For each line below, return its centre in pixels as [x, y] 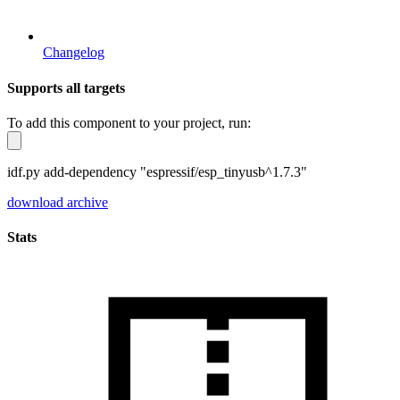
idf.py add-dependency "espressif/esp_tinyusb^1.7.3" [157, 171]
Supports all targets [66, 87]
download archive [58, 202]
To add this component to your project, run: [129, 122]
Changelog [74, 53]
